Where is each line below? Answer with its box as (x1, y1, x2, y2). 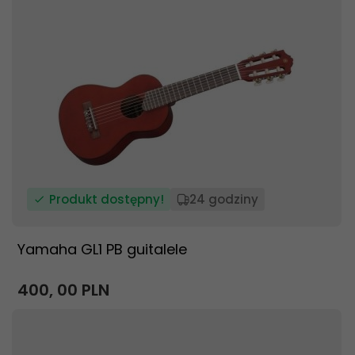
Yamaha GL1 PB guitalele (17, 239, 187, 259)
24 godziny (189, 191, 258, 208)
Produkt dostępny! (49, 191, 164, 208)
